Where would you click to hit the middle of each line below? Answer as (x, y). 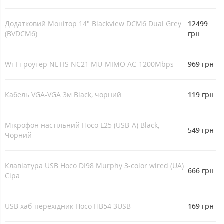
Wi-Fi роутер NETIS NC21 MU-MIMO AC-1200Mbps (89, 64)
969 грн (201, 64)
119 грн (201, 94)
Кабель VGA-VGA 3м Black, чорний (63, 94)
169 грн (201, 206)
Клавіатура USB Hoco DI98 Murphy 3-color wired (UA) (94, 165)
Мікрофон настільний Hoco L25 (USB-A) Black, (82, 125)
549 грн (201, 130)
